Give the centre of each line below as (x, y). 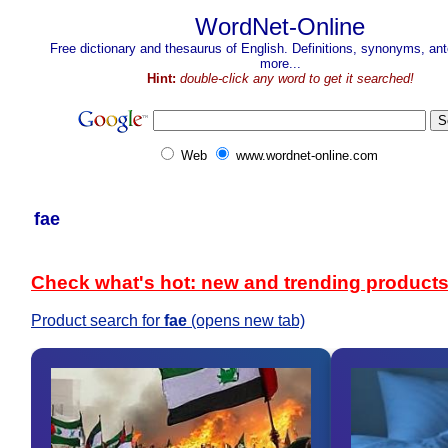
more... (280, 63)
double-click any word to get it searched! (296, 78)
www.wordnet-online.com (306, 155)
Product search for (97, 321)
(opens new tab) (246, 321)
